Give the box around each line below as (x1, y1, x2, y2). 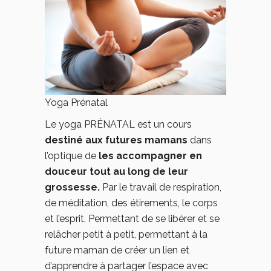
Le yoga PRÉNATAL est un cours (45, 119, 192, 130)
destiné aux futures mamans (45, 134, 190, 146)
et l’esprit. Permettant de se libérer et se (45, 213, 220, 224)
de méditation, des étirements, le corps (45, 197, 218, 209)
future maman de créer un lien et (45, 244, 189, 256)
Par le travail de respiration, (100, 181, 221, 193)
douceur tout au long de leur (45, 166, 188, 177)
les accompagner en (96, 150, 202, 162)
